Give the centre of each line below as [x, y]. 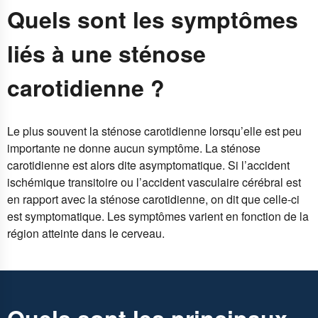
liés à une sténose [106, 53]
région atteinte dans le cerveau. [89, 234]
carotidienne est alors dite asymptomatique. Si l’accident [148, 165]
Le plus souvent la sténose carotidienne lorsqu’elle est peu [154, 131]
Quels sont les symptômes [153, 19]
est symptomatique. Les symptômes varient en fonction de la [158, 216]
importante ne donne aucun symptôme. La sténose [134, 148]
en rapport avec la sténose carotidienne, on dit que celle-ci [153, 199]
